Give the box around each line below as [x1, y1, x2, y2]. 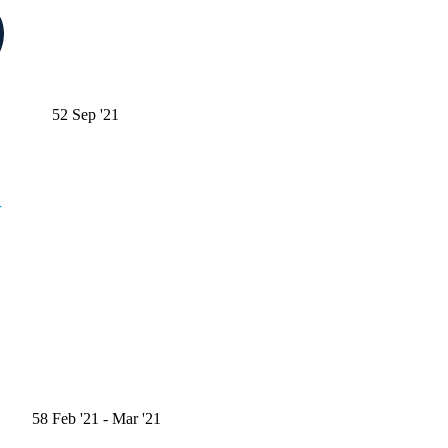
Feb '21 [52, 409, 99, 427]
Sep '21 [72, 105, 119, 123]
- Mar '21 [103, 409, 161, 427]
